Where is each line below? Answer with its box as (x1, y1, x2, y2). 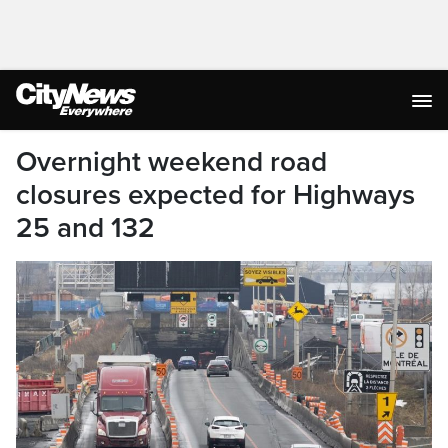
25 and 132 (16, 211, 155, 245)
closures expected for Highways (16, 178, 415, 212)
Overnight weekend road (16, 145, 327, 179)
